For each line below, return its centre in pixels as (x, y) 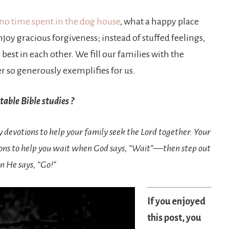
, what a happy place (159, 21)
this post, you (174, 218)
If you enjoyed (176, 201)
